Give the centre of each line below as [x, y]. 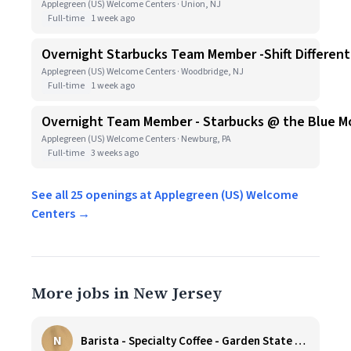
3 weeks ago [115, 153]
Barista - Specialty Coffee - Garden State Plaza [300, 341]
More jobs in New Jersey [127, 293]
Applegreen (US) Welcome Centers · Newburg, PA [136, 139]
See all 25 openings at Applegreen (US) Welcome [165, 195]
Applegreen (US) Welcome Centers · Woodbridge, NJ [143, 72]
